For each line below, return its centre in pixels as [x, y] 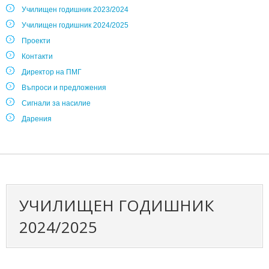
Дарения [37, 119]
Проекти [36, 41]
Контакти [37, 56]
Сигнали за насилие [56, 103]
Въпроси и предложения [64, 88]
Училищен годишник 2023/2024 [75, 10]
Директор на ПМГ [52, 72]
